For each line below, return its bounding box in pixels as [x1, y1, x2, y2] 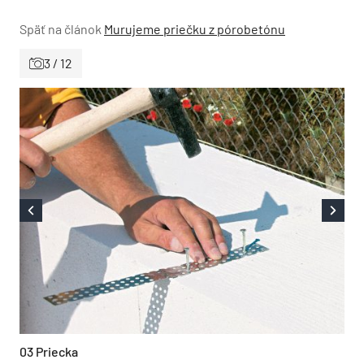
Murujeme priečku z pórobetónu [104, 21, 285, 37]
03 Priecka [19, 343, 78, 359]
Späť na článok [19, 21, 102, 37]
